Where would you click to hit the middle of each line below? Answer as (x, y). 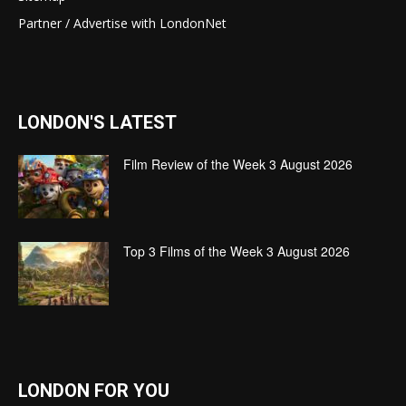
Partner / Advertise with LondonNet (122, 24)
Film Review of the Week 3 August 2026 (238, 164)
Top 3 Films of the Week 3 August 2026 (237, 251)
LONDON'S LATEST (97, 123)
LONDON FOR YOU (94, 391)
